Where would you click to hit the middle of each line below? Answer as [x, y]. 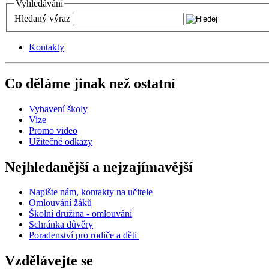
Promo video [53, 130]
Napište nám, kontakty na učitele [91, 192]
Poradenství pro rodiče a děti [84, 235]
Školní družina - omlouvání [80, 214]
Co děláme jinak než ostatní [90, 83]
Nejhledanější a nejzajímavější [99, 167]
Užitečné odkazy [61, 141]
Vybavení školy [58, 109]
